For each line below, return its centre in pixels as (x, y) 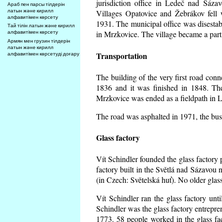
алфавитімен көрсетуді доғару (44, 54)
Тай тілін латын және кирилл (41, 26)
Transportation (122, 55)
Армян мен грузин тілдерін (39, 41)
